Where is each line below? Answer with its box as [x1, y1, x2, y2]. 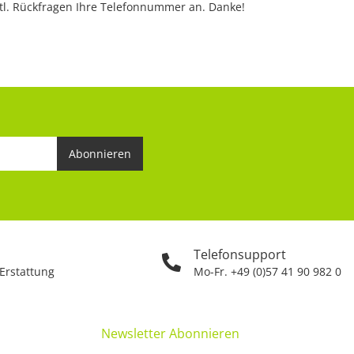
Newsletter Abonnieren [101, 325, 239, 343]
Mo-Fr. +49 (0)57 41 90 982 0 [194, 264, 341, 280]
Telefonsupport [194, 246, 286, 264]
